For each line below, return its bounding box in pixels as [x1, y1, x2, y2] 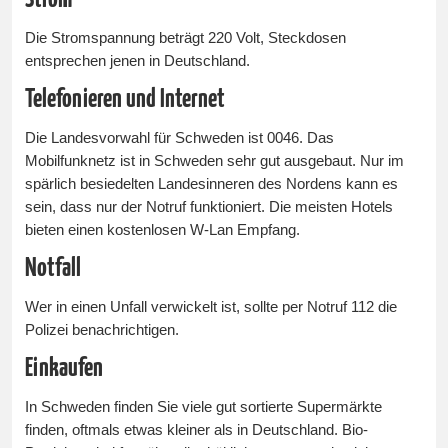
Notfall [25, 256, 82, 282]
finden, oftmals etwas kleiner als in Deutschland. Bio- [25, 422, 369, 439]
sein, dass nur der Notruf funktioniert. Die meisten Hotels [25, 199, 394, 216]
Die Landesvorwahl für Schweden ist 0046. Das [25, 130, 335, 147]
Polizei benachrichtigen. [25, 322, 180, 339]
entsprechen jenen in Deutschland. [25, 53, 251, 70]
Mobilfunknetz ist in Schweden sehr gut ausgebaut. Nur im [25, 153, 405, 170]
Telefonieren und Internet [25, 87, 226, 113]
